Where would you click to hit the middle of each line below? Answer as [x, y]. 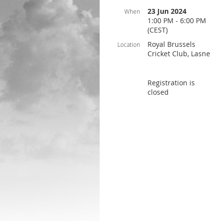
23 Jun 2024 [167, 11]
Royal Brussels [171, 44]
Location [129, 44]
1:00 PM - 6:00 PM [177, 20]
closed [158, 92]
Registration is [171, 83]
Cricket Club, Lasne [179, 54]
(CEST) [158, 30]
